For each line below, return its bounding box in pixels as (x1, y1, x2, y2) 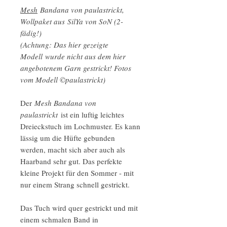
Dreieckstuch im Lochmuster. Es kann (20, 121, 140, 131)
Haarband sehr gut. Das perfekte (20, 156, 122, 166)
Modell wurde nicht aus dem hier (20, 51, 126, 61)
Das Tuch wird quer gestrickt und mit (20, 202, 138, 213)
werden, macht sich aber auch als (20, 144, 125, 155)
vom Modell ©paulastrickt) (20, 74, 105, 85)
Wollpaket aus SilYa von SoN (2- (20, 16, 123, 26)
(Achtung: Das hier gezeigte (20, 39, 108, 50)
